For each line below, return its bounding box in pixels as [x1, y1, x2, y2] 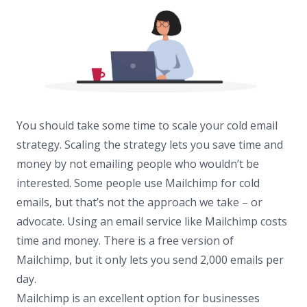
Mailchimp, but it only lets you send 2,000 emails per [16, 252, 284, 268]
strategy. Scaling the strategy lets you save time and [16, 137, 283, 153]
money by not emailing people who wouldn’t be [16, 156, 259, 172]
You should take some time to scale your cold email [16, 118, 278, 134]
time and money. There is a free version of [16, 233, 234, 249]
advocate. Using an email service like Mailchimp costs [16, 214, 287, 230]
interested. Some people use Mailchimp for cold [16, 175, 260, 191]
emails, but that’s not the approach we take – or [16, 195, 262, 210]
